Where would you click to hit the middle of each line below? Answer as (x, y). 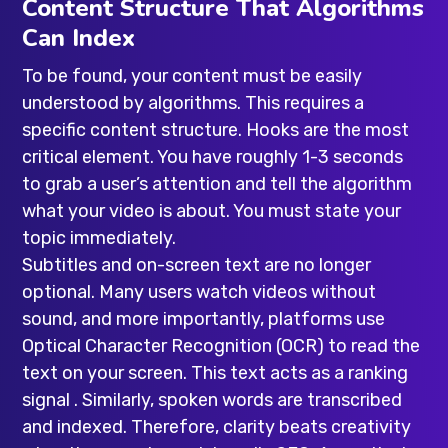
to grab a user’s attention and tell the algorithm (217, 183)
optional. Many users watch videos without (199, 291)
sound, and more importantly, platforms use (204, 318)
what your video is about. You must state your (212, 210)
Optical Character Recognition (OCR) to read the (221, 345)
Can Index (79, 37)
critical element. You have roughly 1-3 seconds (213, 156)
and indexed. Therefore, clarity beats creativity (217, 426)
